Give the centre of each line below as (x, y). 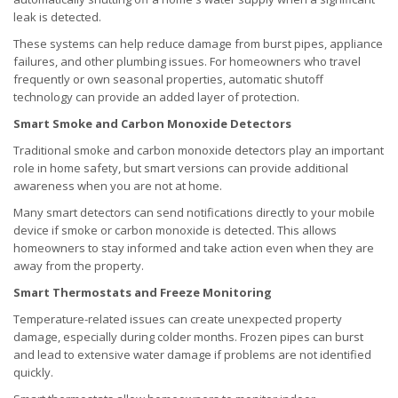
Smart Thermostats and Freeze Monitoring (143, 293)
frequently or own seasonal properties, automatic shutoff (168, 80)
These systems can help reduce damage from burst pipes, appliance (198, 44)
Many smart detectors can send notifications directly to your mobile (194, 213)
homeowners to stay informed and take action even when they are (194, 248)
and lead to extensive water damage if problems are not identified (192, 355)
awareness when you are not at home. (118, 186)
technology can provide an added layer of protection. (156, 97)
